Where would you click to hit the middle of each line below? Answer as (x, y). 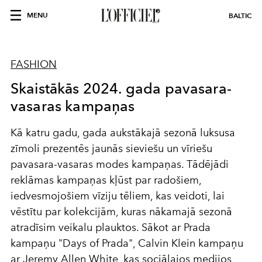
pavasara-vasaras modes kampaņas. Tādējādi (120, 164)
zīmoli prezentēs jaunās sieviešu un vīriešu (111, 149)
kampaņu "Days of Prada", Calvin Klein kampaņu (127, 243)
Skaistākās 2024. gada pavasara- (121, 88)
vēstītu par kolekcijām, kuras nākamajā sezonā (121, 212)
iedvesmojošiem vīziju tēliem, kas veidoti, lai (118, 196)
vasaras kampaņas (73, 106)
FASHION (34, 64)
